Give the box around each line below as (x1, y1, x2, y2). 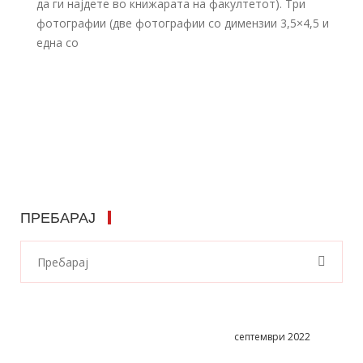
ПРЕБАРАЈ (20, 208, 96, 226)
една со (36, 35, 79, 50)
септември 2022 (234, 330, 310, 344)
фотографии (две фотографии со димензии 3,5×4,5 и (36, 15, 329, 31)
